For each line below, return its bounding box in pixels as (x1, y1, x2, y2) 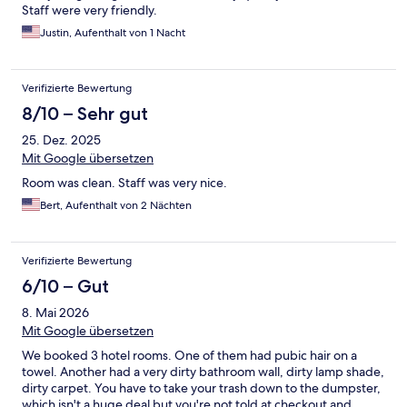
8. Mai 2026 (22, 304, 89, 322)
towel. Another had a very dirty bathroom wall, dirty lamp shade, (22, 363, 384, 381)
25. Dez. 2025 (22, 132, 101, 149)
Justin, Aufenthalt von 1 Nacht (40, 25, 185, 41)
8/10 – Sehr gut (22, 103, 148, 125)
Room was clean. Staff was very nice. (22, 174, 227, 192)
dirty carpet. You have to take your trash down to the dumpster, (22, 380, 381, 397)
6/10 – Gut (22, 275, 109, 298)
